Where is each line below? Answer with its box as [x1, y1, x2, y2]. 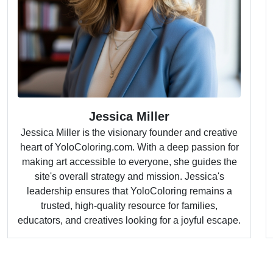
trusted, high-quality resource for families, [41, 200, 218, 211]
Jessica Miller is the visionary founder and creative [21, 127, 238, 138]
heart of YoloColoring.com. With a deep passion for [19, 142, 239, 152]
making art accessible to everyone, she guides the [21, 157, 237, 167]
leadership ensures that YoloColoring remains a [26, 186, 232, 196]
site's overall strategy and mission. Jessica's [34, 171, 224, 182]
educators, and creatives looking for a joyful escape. [18, 215, 241, 225]
